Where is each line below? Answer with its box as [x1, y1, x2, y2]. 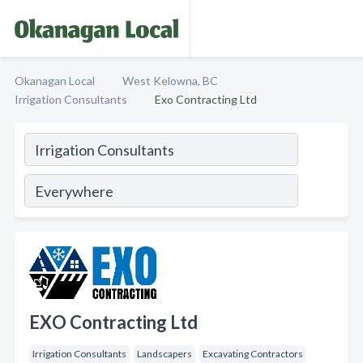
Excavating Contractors [203, 348, 303, 360]
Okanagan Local [15, 74, 95, 88]
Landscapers [137, 348, 192, 360]
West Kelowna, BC [122, 74, 218, 88]
